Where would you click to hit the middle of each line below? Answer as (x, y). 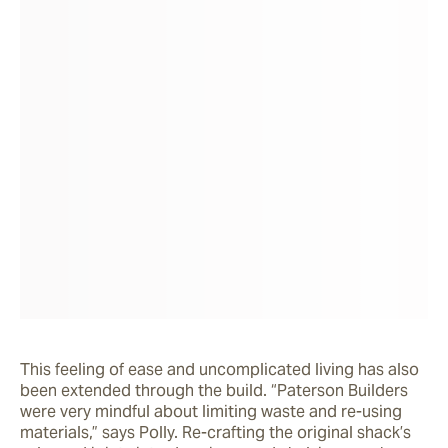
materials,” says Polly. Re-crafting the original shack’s (215, 432)
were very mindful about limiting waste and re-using (211, 411)
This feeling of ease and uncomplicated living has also (219, 369)
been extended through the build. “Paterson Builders (214, 390)
